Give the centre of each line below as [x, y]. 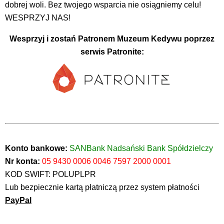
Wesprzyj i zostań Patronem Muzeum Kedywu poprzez [112, 38]
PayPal [18, 200]
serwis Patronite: [112, 51]
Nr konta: [22, 161]
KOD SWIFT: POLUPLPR [50, 174]
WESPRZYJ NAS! [38, 17]
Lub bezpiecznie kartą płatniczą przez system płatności [102, 187]
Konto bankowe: [37, 148]
